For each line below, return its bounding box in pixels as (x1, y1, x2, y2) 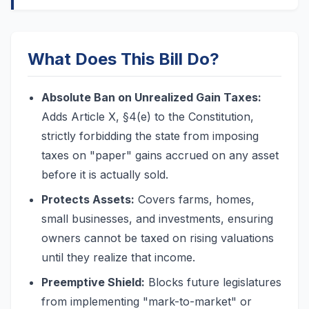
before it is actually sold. (41, 168, 168, 181)
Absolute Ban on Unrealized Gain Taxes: (41, 90, 261, 104)
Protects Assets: (41, 192, 134, 206)
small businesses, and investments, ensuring (41, 212, 273, 226)
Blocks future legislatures (145, 275, 281, 289)
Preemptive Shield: (41, 275, 145, 289)
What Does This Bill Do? (28, 49, 219, 69)
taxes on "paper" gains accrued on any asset (41, 148, 279, 162)
